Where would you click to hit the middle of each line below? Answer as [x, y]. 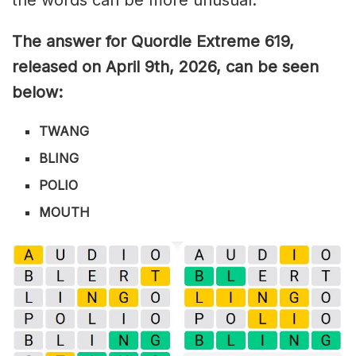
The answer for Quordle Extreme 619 [151, 41]
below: [37, 92]
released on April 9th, [93, 66]
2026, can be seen [246, 66]
